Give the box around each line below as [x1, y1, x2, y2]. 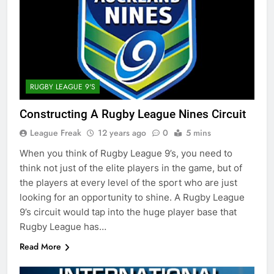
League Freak [30, 127, 81, 139]
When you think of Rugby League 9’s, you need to [20, 147, 232, 160]
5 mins [186, 127, 211, 139]
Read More [20, 240, 61, 253]
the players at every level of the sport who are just [20, 177, 237, 189]
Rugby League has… [20, 221, 106, 233]
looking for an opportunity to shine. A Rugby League [20, 191, 245, 204]
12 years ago [98, 127, 146, 139]
